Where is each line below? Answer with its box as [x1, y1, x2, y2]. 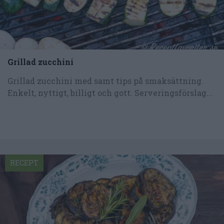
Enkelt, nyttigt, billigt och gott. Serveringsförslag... [7, 87, 212, 98]
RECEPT [10, 157, 38, 167]
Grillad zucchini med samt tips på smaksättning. [7, 75, 203, 86]
